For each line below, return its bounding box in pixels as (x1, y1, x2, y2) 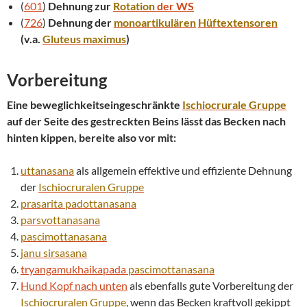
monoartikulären (114, 15, 196, 29)
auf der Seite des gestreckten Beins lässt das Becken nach (7, 114, 286, 127)
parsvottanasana (21, 212, 100, 226)
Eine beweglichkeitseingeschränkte (7, 97, 182, 111)
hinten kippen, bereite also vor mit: (7, 130, 176, 144)
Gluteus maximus (42, 32, 126, 45)
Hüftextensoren (198, 15, 278, 29)
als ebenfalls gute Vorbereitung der (127, 278, 293, 292)
